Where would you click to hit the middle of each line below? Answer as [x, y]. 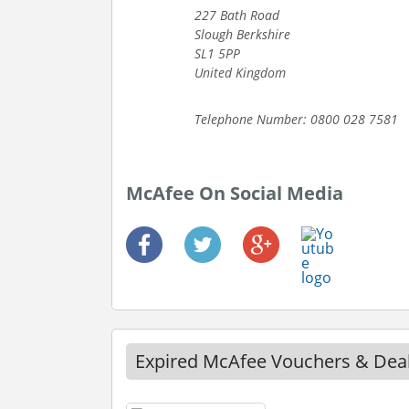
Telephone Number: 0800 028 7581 [296, 119]
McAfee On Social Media [235, 193]
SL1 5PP [217, 53]
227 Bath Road [237, 15]
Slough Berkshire [242, 34]
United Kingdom [240, 73]
